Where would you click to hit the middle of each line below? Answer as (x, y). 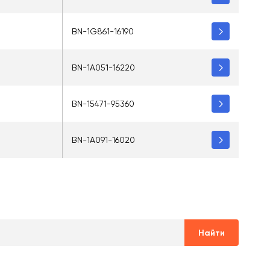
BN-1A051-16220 (103, 67)
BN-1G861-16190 (103, 31)
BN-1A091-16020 (103, 140)
